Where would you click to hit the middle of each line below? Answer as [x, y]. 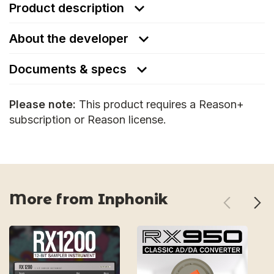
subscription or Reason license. [88, 120]
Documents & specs [69, 69]
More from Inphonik [89, 199]
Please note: [43, 104]
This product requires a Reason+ [160, 104]
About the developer [69, 39]
